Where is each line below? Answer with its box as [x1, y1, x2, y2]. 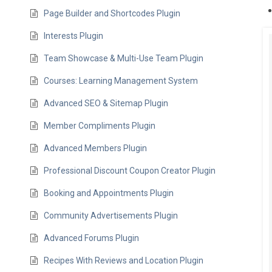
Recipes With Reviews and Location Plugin [44, 256, 204, 265]
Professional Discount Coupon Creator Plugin [44, 166, 216, 175]
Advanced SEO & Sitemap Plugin [44, 98, 169, 108]
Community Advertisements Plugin [44, 211, 178, 220]
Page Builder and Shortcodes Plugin [44, 8, 181, 18]
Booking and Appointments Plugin [44, 188, 174, 198]
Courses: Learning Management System [44, 76, 199, 86]
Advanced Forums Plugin [44, 233, 140, 243]
